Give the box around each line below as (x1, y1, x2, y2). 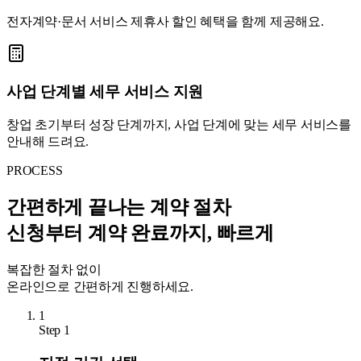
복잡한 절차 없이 (6, 263, 102, 277)
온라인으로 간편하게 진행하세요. (6, 280, 193, 294)
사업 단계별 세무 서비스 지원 (6, 82, 204, 100)
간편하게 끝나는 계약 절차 (6, 197, 231, 218)
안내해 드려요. (6, 135, 89, 149)
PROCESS (6, 164, 63, 178)
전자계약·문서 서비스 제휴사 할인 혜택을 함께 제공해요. (6, 14, 324, 28)
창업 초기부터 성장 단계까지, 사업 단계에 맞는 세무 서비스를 (6, 118, 351, 132)
